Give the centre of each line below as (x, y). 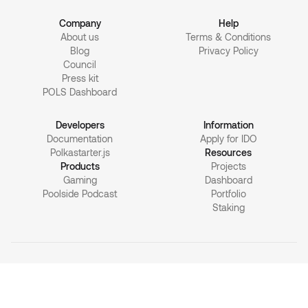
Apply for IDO (228, 139)
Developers (80, 125)
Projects (228, 166)
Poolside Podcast (80, 194)
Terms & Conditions (228, 37)
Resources (228, 153)
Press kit (80, 78)
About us (80, 37)
